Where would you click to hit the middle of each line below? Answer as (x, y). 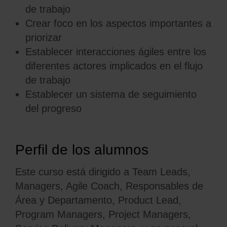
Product (136, 200)
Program (35, 214)
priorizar (44, 37)
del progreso (53, 108)
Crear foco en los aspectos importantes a (118, 23)
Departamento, (83, 200)
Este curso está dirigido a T (76, 172)
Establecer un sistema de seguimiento (111, 94)
